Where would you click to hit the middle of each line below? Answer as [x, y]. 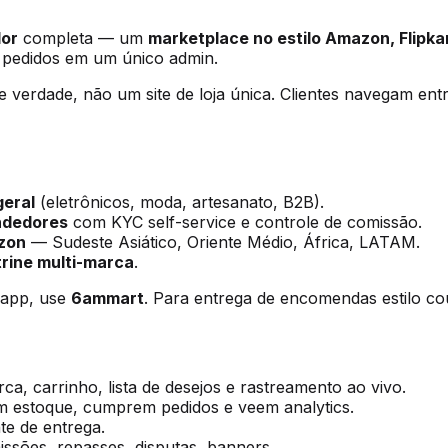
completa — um [83, 37]
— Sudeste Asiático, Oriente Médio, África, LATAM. [223, 242]
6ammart [107, 298]
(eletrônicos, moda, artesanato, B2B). [179, 202]
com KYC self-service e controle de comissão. [245, 222]
